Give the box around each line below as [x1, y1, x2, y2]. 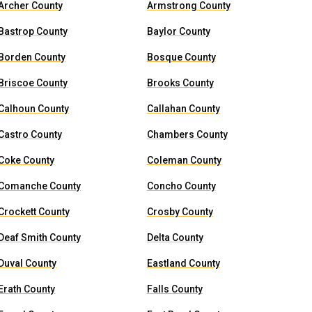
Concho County [146, 180, 216, 192]
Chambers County [146, 129, 228, 140]
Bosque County [146, 52, 216, 63]
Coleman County [146, 155, 221, 166]
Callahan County [146, 103, 220, 114]
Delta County [146, 232, 203, 243]
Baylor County [146, 26, 210, 37]
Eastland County [146, 258, 220, 269]
